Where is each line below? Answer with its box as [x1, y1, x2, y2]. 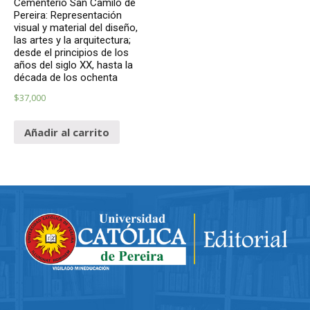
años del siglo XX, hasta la [14, 59, 133, 72]
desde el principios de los [14, 46, 129, 60]
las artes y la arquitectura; [14, 34, 131, 47]
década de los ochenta [14, 71, 118, 84]
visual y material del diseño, [14, 21, 138, 35]
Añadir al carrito [24, 125, 109, 139]
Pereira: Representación [14, 9, 122, 22]
